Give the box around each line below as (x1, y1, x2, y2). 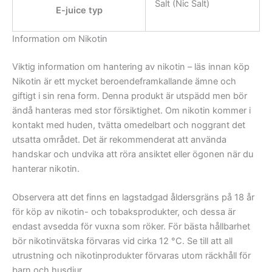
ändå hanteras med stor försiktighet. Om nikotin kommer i (12, 104, 251, 116)
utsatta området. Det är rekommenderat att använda (12, 134, 226, 145)
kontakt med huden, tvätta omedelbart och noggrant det (12, 119, 245, 131)
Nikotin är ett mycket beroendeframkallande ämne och (12, 75, 236, 87)
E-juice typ (55, 5, 103, 16)
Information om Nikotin (12, 33, 107, 45)
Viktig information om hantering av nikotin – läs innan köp (12, 61, 250, 72)
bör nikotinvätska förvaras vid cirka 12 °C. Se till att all (12, 236, 233, 247)
